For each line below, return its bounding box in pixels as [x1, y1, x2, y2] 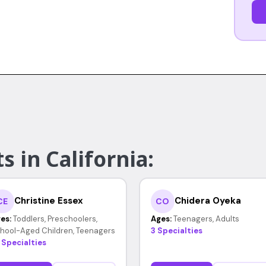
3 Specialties [150, 225, 202, 236]
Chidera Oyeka [174, 195, 241, 207]
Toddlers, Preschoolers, [12, 213, 97, 224]
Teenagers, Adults [173, 213, 239, 224]
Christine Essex [14, 195, 83, 207]
